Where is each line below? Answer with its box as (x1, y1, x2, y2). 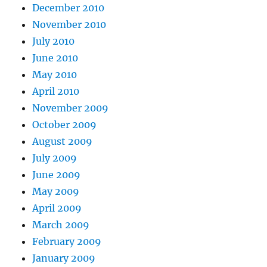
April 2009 (32, 202, 82, 214)
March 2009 (32, 219, 90, 231)
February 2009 (32, 235, 102, 247)
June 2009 (32, 169, 81, 181)
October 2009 (32, 119, 97, 131)
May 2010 (32, 69, 77, 80)
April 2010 (32, 85, 80, 97)
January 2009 (32, 252, 96, 264)
